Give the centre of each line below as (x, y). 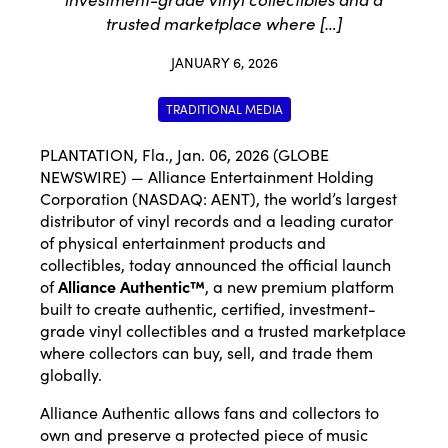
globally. (71, 374)
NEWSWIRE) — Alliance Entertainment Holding (207, 176)
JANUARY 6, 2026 (224, 62)
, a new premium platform (299, 286)
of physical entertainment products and (183, 242)
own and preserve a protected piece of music (204, 434)
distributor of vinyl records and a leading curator (216, 220)
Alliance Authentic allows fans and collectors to (209, 412)
